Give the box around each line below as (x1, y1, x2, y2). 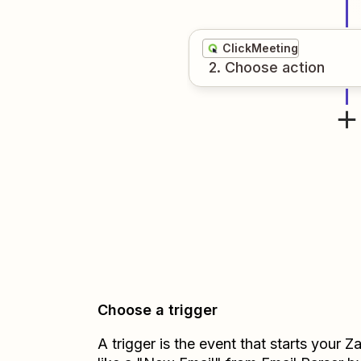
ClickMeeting (222, 41, 298, 55)
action (282, 59, 325, 76)
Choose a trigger (98, 301, 218, 318)
